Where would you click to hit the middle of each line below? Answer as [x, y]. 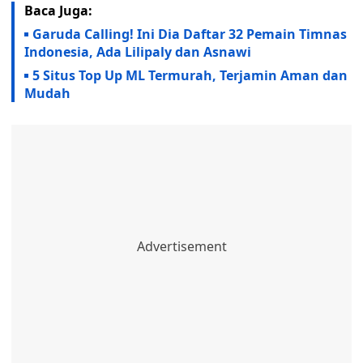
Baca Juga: [58, 11]
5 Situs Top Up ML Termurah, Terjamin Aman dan [190, 75]
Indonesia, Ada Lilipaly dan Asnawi [139, 52]
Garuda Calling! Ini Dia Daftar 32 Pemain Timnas [190, 34]
